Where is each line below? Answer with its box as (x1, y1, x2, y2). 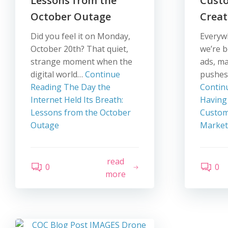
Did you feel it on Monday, (31, 31, 130, 42)
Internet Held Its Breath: (31, 94, 123, 105)
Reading (31, 81, 62, 93)
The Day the (62, 81, 110, 93)
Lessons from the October (31, 107, 131, 118)
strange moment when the (31, 56, 132, 67)
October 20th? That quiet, (31, 43, 128, 54)
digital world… (31, 69, 85, 80)
